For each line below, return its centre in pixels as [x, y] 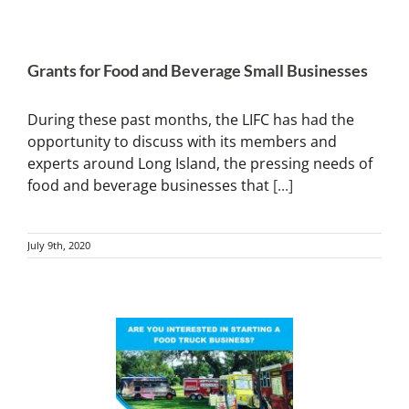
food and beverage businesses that [150, 185]
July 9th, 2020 [59, 245]
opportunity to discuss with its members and [182, 142]
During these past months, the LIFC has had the [191, 120]
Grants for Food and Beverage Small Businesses [198, 70]
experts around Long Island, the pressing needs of [200, 163]
